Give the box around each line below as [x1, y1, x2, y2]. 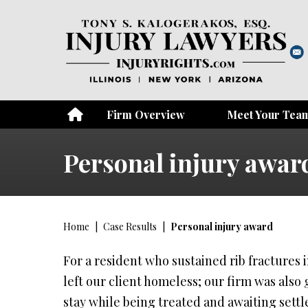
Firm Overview [107, 107, 186, 122]
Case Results [103, 220, 157, 233]
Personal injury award [170, 220, 274, 233]
